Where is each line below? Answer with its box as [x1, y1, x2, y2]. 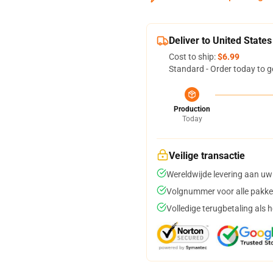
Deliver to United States [169, 35, 272, 46]
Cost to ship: [169, 52, 218, 62]
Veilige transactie [169, 150, 245, 161]
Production [174, 105, 210, 113]
